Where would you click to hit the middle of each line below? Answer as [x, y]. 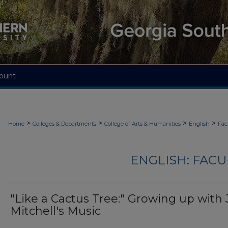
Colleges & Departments [64, 124]
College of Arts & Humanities [142, 124]
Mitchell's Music [55, 211]
